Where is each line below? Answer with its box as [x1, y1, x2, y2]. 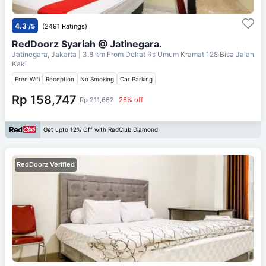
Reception [46, 75, 74, 83]
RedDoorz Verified [17, 160, 75, 169]
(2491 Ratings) [42, 21, 87, 30]
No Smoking [80, 75, 114, 83]
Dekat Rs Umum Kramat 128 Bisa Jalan [125, 49, 254, 59]
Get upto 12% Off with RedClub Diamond [43, 126, 158, 134]
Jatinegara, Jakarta [12, 49, 78, 59]
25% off [119, 95, 143, 104]
